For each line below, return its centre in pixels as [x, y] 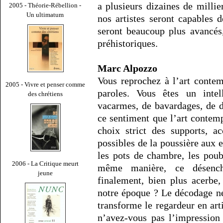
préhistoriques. [128, 44]
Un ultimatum [45, 14]
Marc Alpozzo [127, 68]
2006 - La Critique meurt [45, 163]
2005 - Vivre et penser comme [45, 84]
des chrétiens [45, 94]
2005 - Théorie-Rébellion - [45, 5]
